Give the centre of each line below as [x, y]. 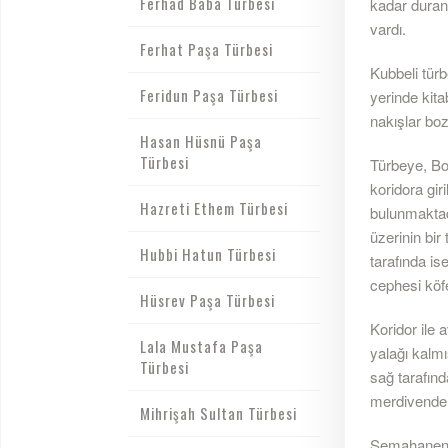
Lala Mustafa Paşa [201, 346]
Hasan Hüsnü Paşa [200, 141]
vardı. [387, 29]
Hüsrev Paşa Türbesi [207, 300]
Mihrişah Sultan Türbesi [218, 413]
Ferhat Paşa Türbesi [206, 49]
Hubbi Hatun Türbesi [207, 254]
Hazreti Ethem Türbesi [213, 208]
